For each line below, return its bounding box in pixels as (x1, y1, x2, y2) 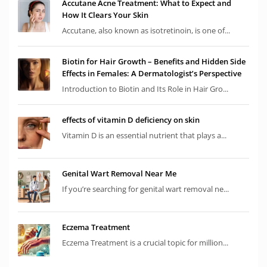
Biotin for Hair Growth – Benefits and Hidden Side (62, 56, 246, 67)
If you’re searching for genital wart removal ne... (62, 184, 229, 195)
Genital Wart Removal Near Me (62, 168, 176, 179)
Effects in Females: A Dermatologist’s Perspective (62, 68, 241, 79)
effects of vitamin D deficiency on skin (62, 114, 200, 126)
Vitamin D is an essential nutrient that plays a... (62, 130, 226, 141)
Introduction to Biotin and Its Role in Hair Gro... (62, 83, 228, 95)
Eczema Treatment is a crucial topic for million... (62, 237, 228, 249)
